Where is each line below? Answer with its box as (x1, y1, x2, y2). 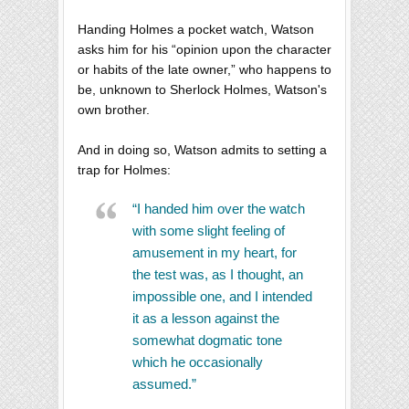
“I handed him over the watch (132, 201, 305, 217)
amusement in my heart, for (132, 245, 297, 261)
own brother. (78, 102, 150, 118)
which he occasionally (132, 354, 263, 371)
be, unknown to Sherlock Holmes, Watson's (78, 82, 327, 98)
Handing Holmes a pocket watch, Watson (78, 22, 314, 37)
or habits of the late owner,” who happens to (78, 62, 331, 78)
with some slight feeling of (132, 223, 285, 239)
